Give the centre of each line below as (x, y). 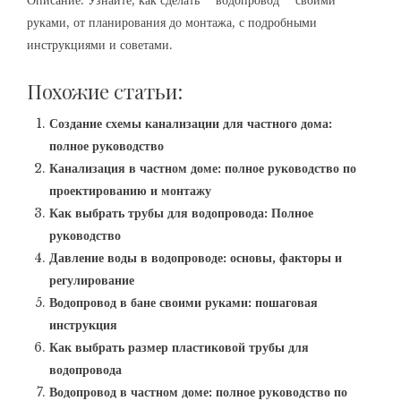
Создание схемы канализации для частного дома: (191, 124)
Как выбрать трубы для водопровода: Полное (181, 213)
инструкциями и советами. (100, 45)
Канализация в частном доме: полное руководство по (203, 168)
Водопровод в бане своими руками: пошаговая (183, 303)
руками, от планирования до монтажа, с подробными (172, 22)
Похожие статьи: (105, 91)
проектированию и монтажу (130, 191)
